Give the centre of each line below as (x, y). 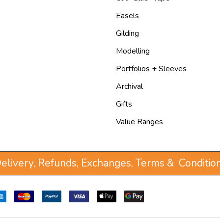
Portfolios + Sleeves (151, 69)
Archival (129, 86)
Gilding (127, 33)
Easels (127, 15)
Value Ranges (139, 122)
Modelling (133, 51)
